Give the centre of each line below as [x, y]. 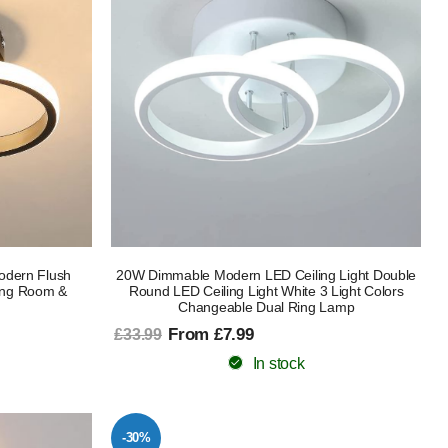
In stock [278, 363]
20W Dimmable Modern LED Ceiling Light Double [266, 274]
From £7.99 [211, 334]
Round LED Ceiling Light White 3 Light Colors [266, 290]
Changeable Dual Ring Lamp [266, 306]
